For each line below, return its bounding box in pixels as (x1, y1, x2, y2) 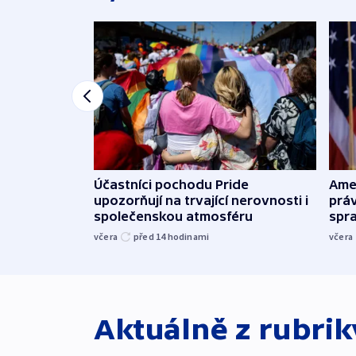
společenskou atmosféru (94, 208, 253, 223)
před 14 (133, 230, 168, 242)
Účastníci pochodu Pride (94, 176, 249, 192)
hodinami (167, 230, 210, 242)
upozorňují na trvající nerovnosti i (94, 192, 308, 207)
